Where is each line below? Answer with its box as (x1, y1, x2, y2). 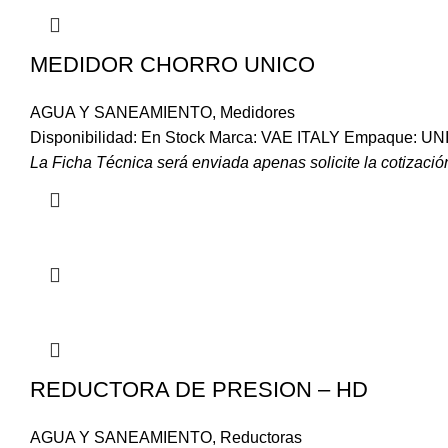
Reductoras (220, 429, 302, 446)
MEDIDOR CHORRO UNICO (30, 52, 315, 77)
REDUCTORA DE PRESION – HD (30, 377, 368, 402)
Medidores (220, 104, 295, 121)
